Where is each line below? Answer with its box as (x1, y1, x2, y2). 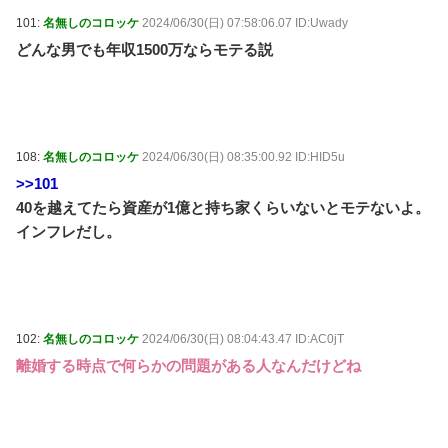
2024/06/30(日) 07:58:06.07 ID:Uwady (142, 15, 348, 30)
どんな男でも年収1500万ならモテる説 (16, 40, 273, 58)
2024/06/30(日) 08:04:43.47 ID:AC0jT (142, 331, 344, 346)
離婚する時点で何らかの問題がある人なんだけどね (16, 356, 361, 374)
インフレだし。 (16, 222, 121, 240)
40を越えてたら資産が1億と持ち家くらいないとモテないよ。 (16, 198, 430, 216)
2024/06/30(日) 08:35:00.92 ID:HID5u (142, 149, 345, 164)
